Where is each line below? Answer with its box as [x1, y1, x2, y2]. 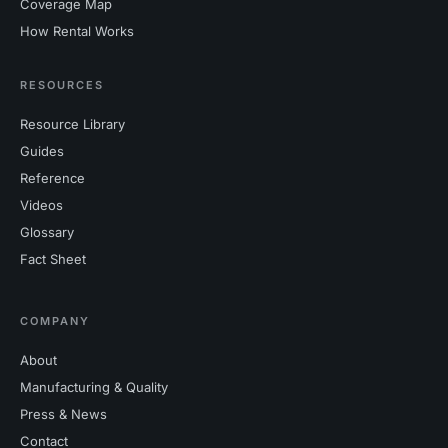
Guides [20, 143, 64, 160]
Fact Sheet [20, 251, 86, 268]
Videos [20, 197, 63, 214]
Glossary [20, 224, 74, 241]
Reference [20, 170, 85, 187]
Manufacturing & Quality [20, 379, 168, 396]
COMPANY [20, 314, 90, 329]
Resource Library [20, 116, 125, 133]
